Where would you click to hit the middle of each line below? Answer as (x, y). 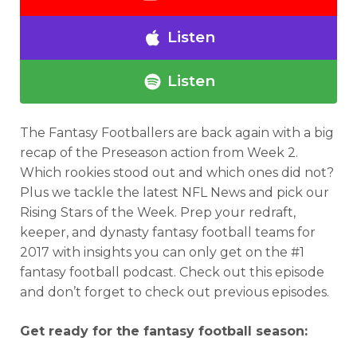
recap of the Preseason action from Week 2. (159, 153)
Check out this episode (250, 272)
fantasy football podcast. (98, 272)
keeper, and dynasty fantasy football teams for (168, 232)
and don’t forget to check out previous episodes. (175, 292)
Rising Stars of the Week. (100, 212)
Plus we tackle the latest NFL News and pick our (175, 192)
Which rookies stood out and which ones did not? (177, 173)
